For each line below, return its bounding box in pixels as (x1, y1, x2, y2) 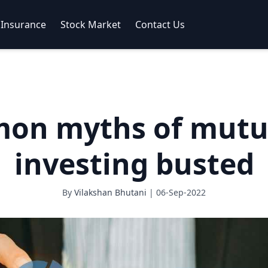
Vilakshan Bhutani (74, 187, 147, 198)
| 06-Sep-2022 (147, 187, 206, 198)
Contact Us (135, 18, 185, 31)
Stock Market (60, 18, 121, 31)
